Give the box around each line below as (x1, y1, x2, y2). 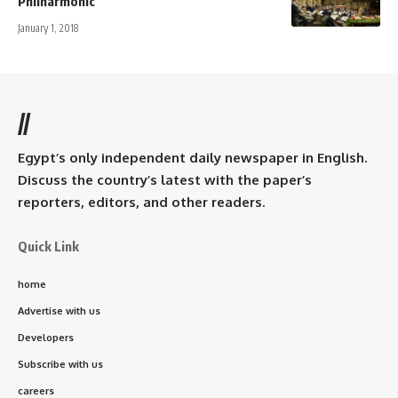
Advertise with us (18, 305, 100, 318)
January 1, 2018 (18, 21, 78, 36)
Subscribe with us (18, 358, 103, 371)
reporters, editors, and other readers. (18, 194, 265, 211)
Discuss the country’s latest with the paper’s (18, 171, 312, 189)
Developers (18, 331, 74, 345)
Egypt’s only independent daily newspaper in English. (18, 149, 367, 167)
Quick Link (18, 238, 79, 255)
